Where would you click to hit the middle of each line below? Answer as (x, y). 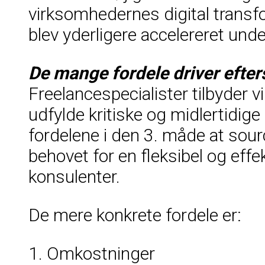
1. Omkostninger (92, 253)
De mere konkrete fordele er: (135, 215)
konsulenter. (74, 176)
